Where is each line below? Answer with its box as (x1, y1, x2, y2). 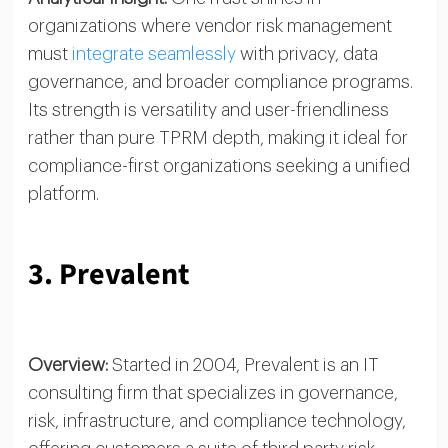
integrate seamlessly (71, 44, 236, 63)
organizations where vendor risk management (27, 16, 392, 35)
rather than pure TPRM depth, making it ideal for (27, 128, 408, 147)
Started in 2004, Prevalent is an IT (107, 355, 379, 374)
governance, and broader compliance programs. (27, 72, 413, 91)
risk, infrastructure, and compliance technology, (27, 411, 406, 430)
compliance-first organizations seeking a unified (27, 156, 410, 175)
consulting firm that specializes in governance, (27, 383, 398, 402)
